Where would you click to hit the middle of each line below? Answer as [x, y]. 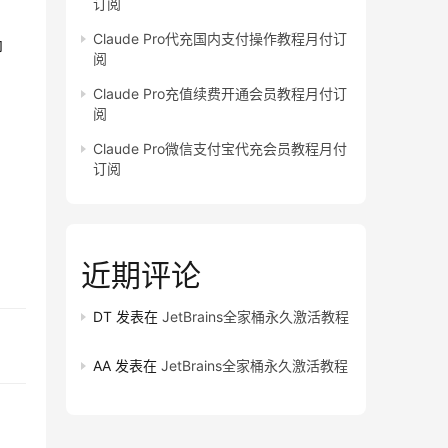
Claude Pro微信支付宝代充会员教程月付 [220, 149]
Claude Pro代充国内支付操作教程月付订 [220, 39]
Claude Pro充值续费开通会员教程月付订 [220, 94]
